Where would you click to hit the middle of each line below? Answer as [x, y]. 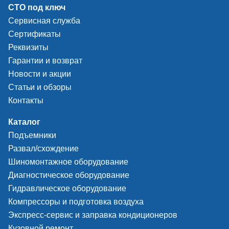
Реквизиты [28, 47]
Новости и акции [40, 74]
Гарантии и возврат [45, 61]
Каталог [24, 122]
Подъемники [32, 135]
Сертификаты [35, 34]
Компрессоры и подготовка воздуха [76, 202]
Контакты [26, 100]
